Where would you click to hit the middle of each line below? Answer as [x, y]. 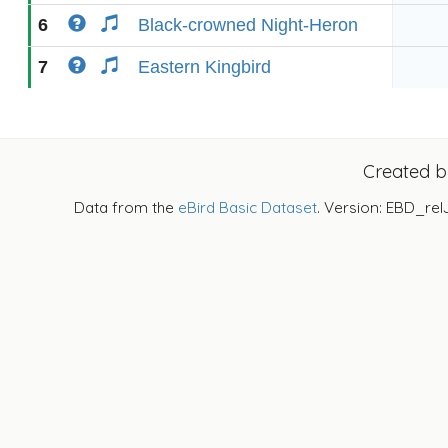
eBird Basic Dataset [247, 207]
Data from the [126, 207]
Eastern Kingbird [204, 67]
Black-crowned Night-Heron [248, 25]
